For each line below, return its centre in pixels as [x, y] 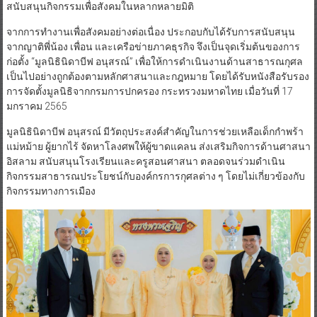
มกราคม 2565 [36, 106]
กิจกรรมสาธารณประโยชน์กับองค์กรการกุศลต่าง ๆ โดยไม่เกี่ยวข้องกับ [155, 176]
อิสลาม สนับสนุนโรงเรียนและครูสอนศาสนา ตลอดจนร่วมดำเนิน [145, 161]
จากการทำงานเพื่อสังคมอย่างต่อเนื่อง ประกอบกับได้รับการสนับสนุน [150, 31]
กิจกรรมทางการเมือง [51, 191]
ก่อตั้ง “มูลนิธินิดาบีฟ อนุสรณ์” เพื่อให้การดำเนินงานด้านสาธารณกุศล [154, 61]
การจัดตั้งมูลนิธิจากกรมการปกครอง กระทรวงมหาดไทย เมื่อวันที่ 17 [149, 91]
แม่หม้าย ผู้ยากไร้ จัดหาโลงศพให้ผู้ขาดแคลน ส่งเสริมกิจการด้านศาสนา [158, 146]
